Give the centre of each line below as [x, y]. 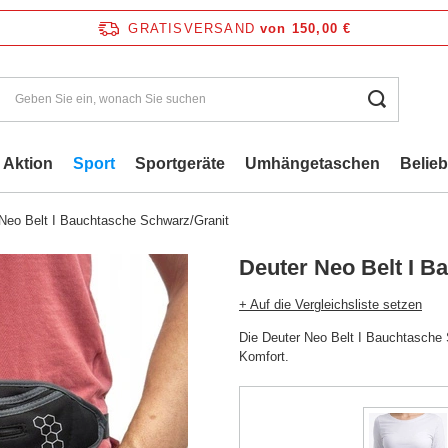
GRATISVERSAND [192, 28]
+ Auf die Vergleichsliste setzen [330, 304]
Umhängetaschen [312, 163]
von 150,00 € [306, 28]
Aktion [28, 163]
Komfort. [264, 356]
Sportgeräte [180, 163]
